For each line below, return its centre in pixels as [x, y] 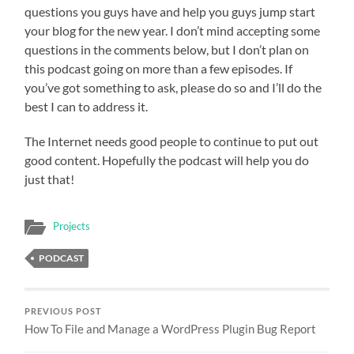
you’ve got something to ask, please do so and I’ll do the [173, 87]
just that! [50, 179]
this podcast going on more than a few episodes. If [159, 68]
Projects [72, 226]
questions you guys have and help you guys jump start [170, 11]
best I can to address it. [87, 106]
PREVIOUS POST [64, 311]
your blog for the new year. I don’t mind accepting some [173, 30]
